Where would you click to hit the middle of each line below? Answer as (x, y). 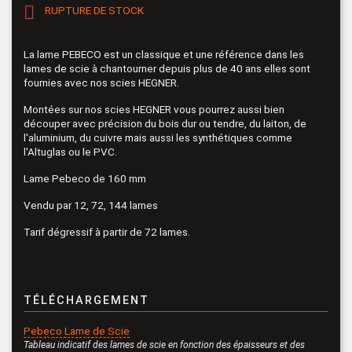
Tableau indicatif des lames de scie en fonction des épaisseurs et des (164, 345)
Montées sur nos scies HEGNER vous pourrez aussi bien (154, 109)
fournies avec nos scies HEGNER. (101, 82)
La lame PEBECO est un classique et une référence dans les (164, 54)
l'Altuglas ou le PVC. (70, 151)
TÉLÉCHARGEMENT (86, 300)
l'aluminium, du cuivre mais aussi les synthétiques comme (158, 137)
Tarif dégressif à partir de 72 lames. (107, 231)
